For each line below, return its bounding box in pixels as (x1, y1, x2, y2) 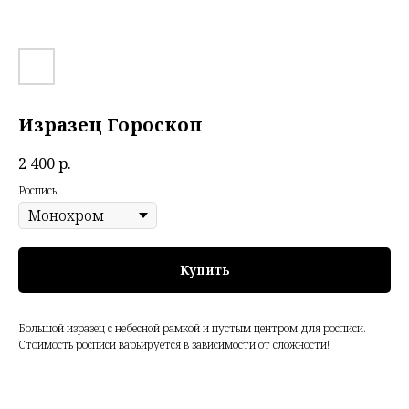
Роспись (18, 183, 57, 199)
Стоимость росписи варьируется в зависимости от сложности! (18, 336, 330, 352)
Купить (179, 261, 230, 279)
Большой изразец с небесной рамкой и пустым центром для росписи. (18, 320, 366, 336)
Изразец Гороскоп (18, 112, 203, 137)
